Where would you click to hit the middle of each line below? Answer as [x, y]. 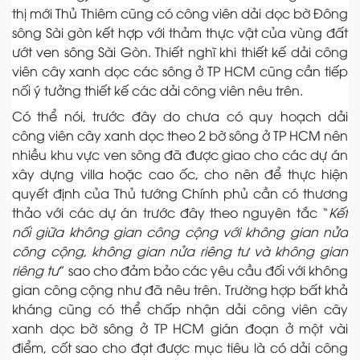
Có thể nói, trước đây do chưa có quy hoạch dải [180, 116]
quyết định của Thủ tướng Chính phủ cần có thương [180, 193]
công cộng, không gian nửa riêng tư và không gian [180, 251]
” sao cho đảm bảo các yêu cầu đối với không [203, 270]
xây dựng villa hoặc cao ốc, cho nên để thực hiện [180, 174]
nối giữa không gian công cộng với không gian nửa [180, 232]
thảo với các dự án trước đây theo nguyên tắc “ [170, 213]
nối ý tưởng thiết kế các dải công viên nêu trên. [157, 90]
